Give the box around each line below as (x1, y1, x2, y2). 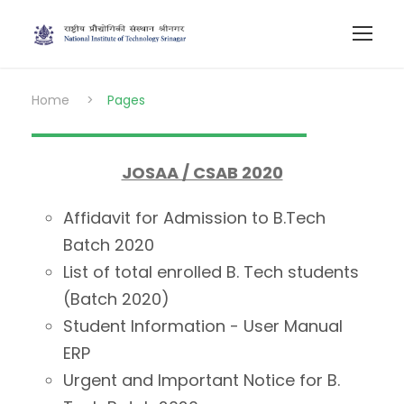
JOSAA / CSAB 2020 (121, 161, 283, 184)
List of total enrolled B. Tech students (63, 261, 359, 283)
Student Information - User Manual (63, 315, 343, 337)
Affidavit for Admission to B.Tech (63, 207, 326, 229)
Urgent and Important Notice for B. (63, 369, 340, 391)
